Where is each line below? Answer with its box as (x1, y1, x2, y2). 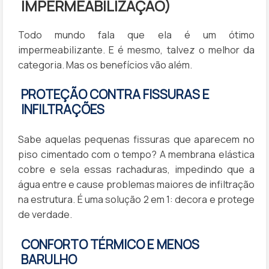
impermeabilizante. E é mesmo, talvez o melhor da (18, 43, 255, 56)
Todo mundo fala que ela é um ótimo (18, 28, 255, 41)
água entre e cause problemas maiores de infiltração (18, 178, 255, 192)
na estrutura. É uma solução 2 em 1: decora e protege (18, 193, 255, 207)
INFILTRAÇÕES (21, 101, 104, 118)
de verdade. (18, 208, 72, 222)
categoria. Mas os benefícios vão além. (18, 58, 192, 71)
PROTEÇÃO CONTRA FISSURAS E (21, 86, 210, 103)
